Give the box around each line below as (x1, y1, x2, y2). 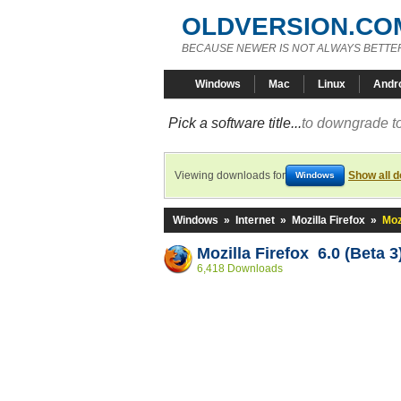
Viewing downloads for (175, 169, 286, 182)
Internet (235, 214, 275, 226)
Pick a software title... (168, 115, 302, 131)
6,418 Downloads (197, 262, 283, 275)
